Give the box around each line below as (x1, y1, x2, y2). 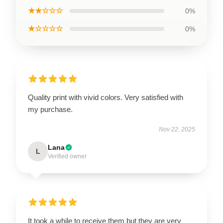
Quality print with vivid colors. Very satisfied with (28, 93, 183, 102)
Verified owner (48, 152, 87, 160)
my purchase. (28, 105, 73, 113)
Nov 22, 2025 (159, 125, 195, 133)
